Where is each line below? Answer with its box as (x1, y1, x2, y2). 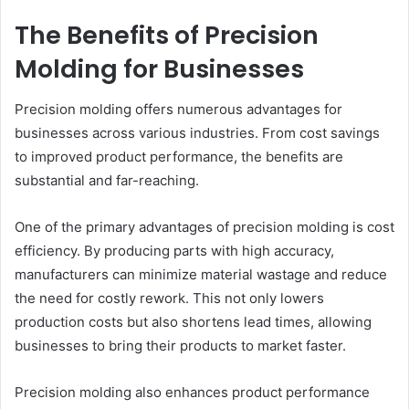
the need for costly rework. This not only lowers (15, 289, 324, 308)
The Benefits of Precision (15, 17, 319, 52)
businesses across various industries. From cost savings (15, 124, 380, 142)
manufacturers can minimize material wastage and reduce (15, 266, 387, 284)
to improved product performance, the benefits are (15, 148, 343, 166)
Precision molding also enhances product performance (15, 383, 370, 402)
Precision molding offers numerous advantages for (15, 100, 342, 119)
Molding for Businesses (15, 51, 304, 86)
